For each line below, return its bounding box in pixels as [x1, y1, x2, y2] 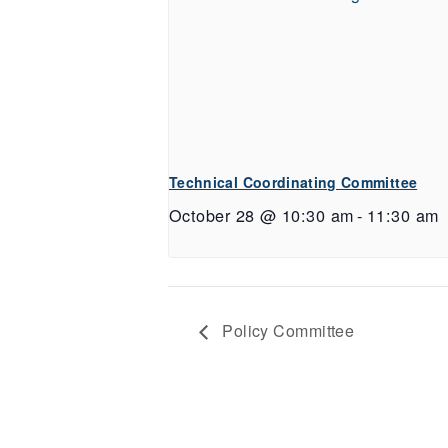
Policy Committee [217, 318, 355, 342]
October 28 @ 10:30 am [169, 203, 354, 228]
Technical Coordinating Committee [169, 172, 418, 193]
